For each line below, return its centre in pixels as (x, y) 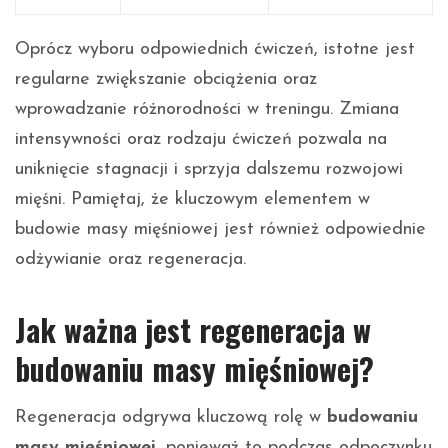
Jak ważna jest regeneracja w (193, 329)
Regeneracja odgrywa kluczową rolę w (171, 417)
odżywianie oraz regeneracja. (130, 259)
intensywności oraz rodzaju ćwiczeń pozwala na (201, 139)
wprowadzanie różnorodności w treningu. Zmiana (207, 109)
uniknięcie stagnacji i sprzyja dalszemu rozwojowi (209, 169)
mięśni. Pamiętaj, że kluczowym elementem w (192, 199)
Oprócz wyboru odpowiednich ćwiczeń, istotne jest (215, 49)
